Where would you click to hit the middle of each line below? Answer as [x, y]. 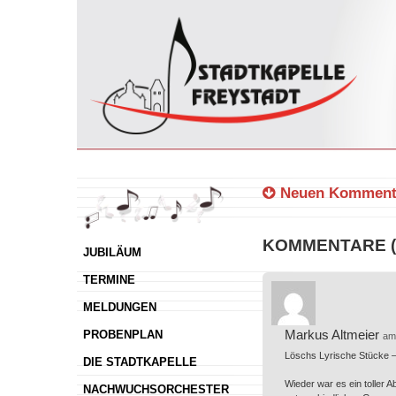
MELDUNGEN [119, 308]
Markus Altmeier [332, 335]
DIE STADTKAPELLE [140, 362]
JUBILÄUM [112, 253]
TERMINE [109, 280]
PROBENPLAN [122, 335]
